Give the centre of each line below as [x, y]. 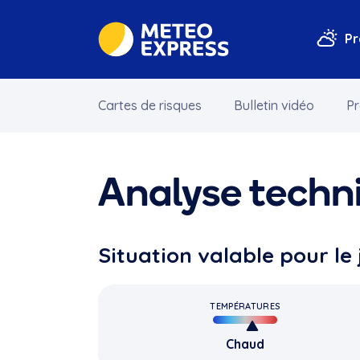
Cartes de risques [150, 106]
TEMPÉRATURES [245, 306]
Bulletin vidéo [274, 106]
